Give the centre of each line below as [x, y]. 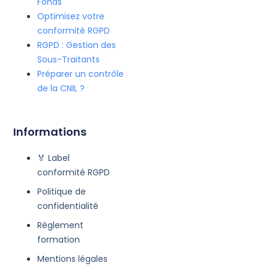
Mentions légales [73, 258]
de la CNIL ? [61, 89]
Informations [50, 131]
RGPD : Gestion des [77, 45]
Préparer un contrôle [81, 74]
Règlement [61, 225]
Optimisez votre [71, 17]
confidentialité [68, 206]
